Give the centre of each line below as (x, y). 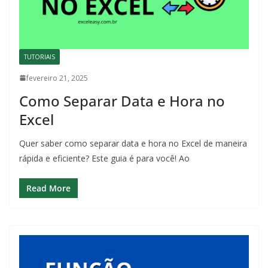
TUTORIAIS (39, 57)
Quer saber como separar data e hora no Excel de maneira (133, 143)
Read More (48, 188)
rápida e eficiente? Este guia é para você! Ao (104, 158)
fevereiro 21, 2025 (57, 78)
